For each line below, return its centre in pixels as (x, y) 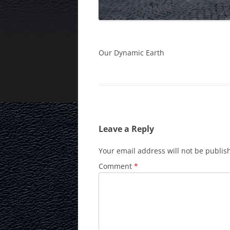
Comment (116, 166)
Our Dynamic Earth (131, 53)
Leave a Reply (126, 129)
